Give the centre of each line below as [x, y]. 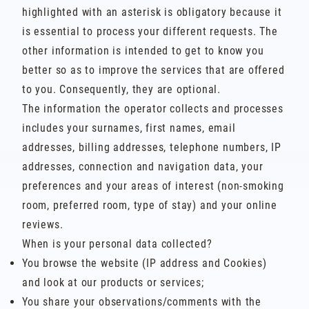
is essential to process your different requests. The [150, 31]
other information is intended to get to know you [143, 51]
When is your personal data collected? [117, 244]
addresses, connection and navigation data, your [143, 167]
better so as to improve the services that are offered [153, 70]
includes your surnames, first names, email [129, 128]
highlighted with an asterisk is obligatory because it [152, 12]
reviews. [43, 225]
